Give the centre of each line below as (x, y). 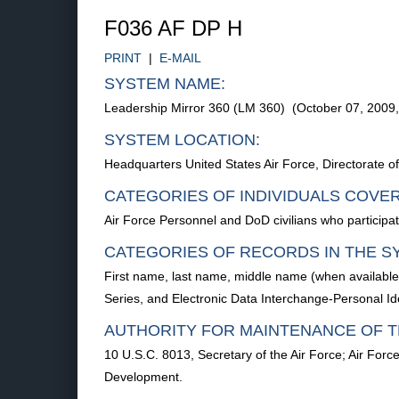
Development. (143, 377)
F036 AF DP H (173, 28)
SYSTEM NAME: (165, 84)
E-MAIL (180, 58)
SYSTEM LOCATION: (182, 140)
